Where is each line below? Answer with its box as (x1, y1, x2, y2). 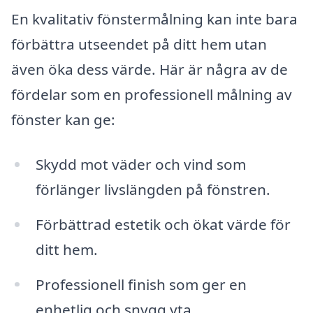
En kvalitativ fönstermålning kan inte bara (11, 9, 298, 29)
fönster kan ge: (11, 110, 115, 130)
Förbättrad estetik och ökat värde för (35, 214, 291, 234)
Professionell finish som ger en (35, 274, 247, 294)
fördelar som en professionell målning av (11, 85, 292, 105)
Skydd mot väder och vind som (35, 154, 246, 174)
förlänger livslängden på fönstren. (35, 179, 270, 199)
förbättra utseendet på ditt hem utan (11, 34, 267, 54)
